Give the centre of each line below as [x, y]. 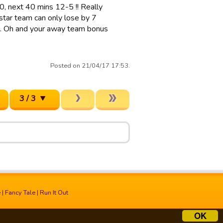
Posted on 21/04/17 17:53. [90, 66]
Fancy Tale [20, 193]
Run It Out [54, 193]
